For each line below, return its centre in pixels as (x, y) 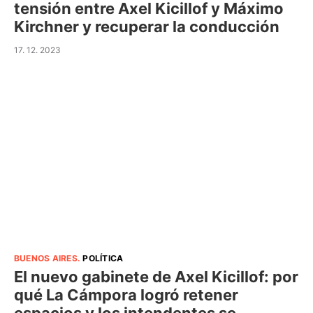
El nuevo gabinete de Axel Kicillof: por (156, 277)
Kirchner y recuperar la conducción (147, 26)
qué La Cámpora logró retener (126, 295)
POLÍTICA (103, 259)
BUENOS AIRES (46, 259)
